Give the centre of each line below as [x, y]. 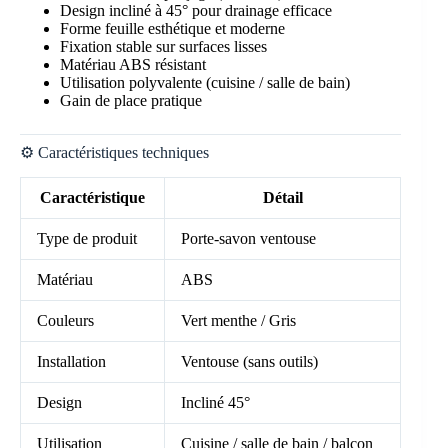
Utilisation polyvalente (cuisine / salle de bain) [205, 82]
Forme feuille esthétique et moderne [172, 28]
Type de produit [87, 238]
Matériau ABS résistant [133, 64]
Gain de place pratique [131, 100]
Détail [282, 197]
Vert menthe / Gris [238, 320]
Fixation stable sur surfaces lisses [163, 46]
